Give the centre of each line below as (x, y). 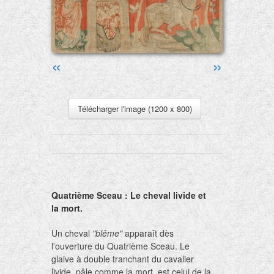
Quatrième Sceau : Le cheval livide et (129, 195)
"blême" (107, 233)
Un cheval (72, 233)
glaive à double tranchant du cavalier (123, 258)
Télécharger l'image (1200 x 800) (135, 108)
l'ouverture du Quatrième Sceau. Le (120, 246)
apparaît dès (148, 233)
